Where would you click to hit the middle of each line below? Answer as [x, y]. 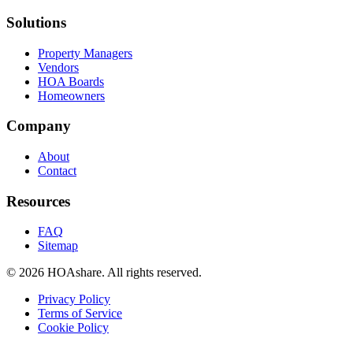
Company [39, 126]
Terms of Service [80, 314]
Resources [38, 201]
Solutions [36, 22]
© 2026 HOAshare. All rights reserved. [104, 273]
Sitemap [58, 246]
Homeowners [71, 95]
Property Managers [85, 53]
